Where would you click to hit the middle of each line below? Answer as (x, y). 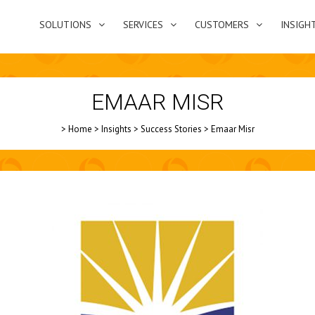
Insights (116, 129)
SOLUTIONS (65, 25)
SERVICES (143, 25)
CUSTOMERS (222, 25)
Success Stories (171, 129)
